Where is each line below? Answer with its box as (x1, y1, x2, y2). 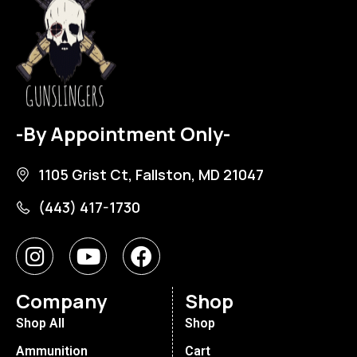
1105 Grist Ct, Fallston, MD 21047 (37, 165, 264, 185)
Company (16, 288, 107, 315)
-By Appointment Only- (16, 120, 230, 147)
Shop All (16, 316, 65, 331)
